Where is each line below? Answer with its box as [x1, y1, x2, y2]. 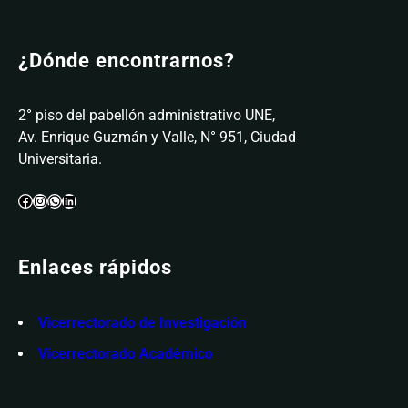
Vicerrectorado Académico [38, 344, 213, 362]
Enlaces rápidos [18, 255, 172, 279]
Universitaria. [18, 150, 102, 168]
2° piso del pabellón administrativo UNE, [18, 107, 275, 125]
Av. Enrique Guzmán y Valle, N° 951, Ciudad [18, 128, 296, 147]
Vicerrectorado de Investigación [38, 313, 247, 331]
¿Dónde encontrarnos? [18, 48, 235, 72]
